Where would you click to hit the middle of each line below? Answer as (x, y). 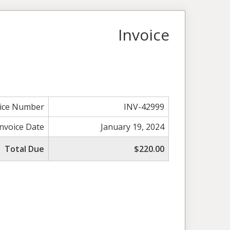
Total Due (25, 149)
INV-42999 (144, 107)
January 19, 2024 (133, 127)
